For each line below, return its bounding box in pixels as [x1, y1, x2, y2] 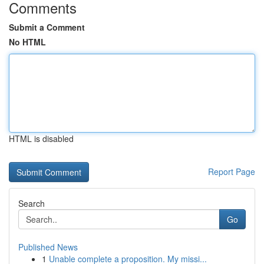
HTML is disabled [9, 133, 74, 144]
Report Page [208, 166, 255, 177]
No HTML [9, 36, 46, 48]
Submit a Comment [9, 21, 85, 33]
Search [18, 197, 45, 209]
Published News [18, 241, 78, 253]
